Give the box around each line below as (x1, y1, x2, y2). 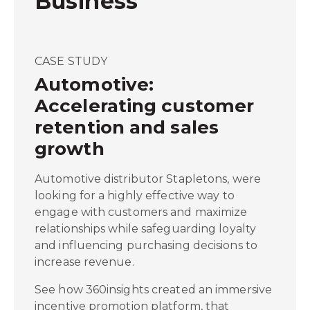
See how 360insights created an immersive (35, 283, 273, 296)
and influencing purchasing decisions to (35, 239, 257, 252)
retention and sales (35, 116, 219, 138)
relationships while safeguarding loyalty (35, 222, 257, 235)
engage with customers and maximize (35, 206, 248, 219)
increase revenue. (35, 255, 134, 268)
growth (35, 138, 104, 160)
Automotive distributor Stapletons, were (35, 172, 261, 185)
